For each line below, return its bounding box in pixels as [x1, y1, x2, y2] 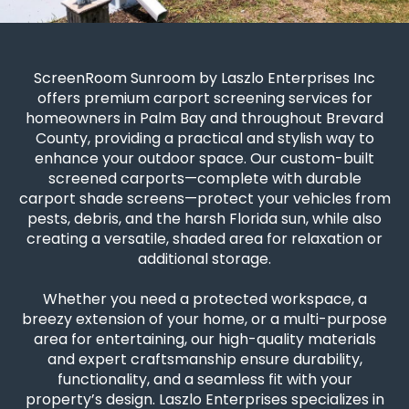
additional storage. [138, 248, 271, 269]
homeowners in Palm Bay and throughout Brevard [26, 108, 383, 129]
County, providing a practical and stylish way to [35, 128, 374, 149]
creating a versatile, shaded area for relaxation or [26, 228, 383, 249]
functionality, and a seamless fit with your [57, 369, 352, 390]
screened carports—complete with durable [47, 168, 362, 189]
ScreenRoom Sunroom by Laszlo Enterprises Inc [34, 68, 375, 89]
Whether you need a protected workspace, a [42, 288, 367, 309]
